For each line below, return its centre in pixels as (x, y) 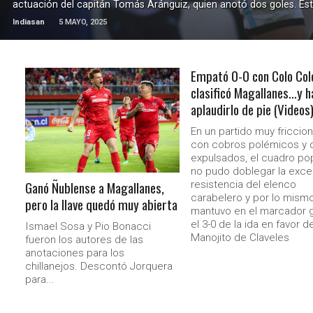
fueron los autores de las (85, 240)
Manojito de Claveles (240, 238)
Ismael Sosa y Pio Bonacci (88, 226)
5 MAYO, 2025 (82, 22)
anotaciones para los (75, 253)
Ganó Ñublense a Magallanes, (95, 188)
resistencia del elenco (243, 184)
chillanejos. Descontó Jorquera (99, 266)
